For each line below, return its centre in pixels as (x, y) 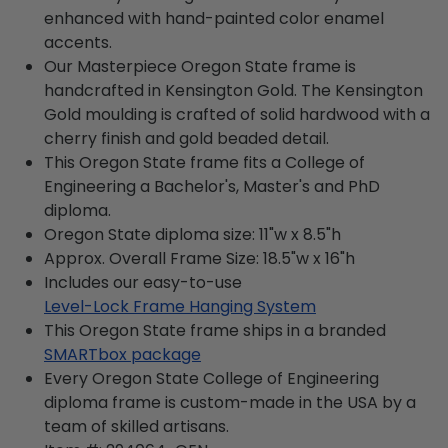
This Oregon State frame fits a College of (204, 162)
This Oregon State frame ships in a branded (215, 330)
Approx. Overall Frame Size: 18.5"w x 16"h (199, 258)
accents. (78, 42)
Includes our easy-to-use (143, 282)
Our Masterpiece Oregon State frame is (200, 66)
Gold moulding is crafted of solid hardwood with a (237, 114)
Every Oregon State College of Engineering (211, 378)
